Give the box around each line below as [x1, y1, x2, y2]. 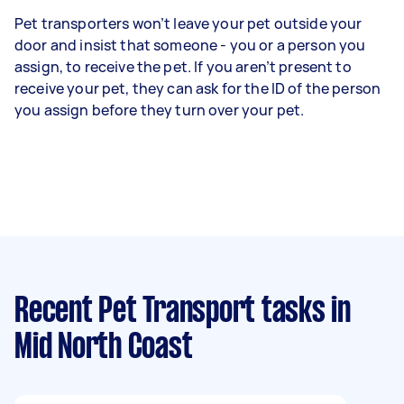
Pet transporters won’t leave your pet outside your [14, 13, 363, 33]
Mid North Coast [14, 331, 193, 364]
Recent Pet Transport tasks [14, 295, 326, 328]
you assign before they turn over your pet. [14, 99, 308, 120]
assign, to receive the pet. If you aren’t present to [14, 56, 352, 77]
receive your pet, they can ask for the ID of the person [14, 78, 381, 98]
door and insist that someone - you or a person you [14, 34, 366, 55]
